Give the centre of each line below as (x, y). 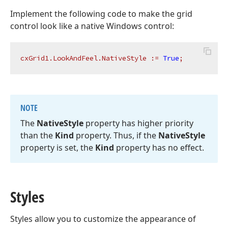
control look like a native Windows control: (92, 26)
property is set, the (58, 148)
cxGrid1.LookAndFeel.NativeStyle (83, 58)
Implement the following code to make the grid (101, 14)
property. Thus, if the (116, 135)
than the (38, 135)
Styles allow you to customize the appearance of (103, 219)
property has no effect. (159, 148)
